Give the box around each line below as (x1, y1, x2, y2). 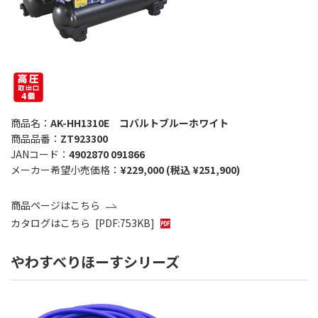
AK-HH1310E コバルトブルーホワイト (50, 115, 229, 130)
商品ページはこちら (11, 197, 100, 212)
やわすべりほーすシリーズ (11, 251, 180, 273)
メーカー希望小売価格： (11, 162, 120, 177)
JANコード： (11, 146, 69, 161)
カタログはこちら (11, 215, 90, 230)
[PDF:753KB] (95, 215, 155, 230)
